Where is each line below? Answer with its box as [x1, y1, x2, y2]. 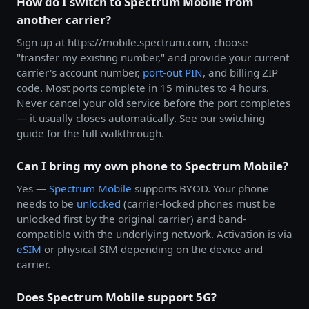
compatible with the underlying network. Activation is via [17, 226, 292, 241]
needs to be [17, 196, 77, 210]
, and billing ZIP [203, 65, 278, 79]
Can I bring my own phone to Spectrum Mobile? [17, 157, 288, 174]
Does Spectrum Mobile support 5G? [17, 288, 217, 305]
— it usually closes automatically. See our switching [17, 110, 265, 125]
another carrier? [17, 11, 111, 28]
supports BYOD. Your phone [132, 181, 269, 195]
